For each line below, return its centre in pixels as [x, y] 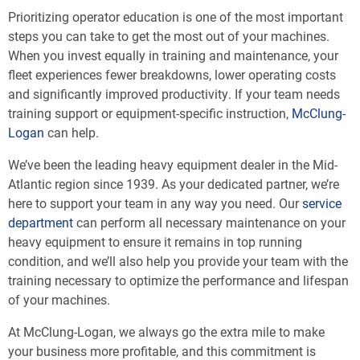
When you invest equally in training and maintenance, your [173, 55]
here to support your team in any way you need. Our [155, 203]
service [322, 203]
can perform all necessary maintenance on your [209, 223]
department [41, 223]
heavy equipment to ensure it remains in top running [155, 242]
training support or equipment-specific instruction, [150, 113]
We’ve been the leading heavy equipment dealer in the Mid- [173, 165]
